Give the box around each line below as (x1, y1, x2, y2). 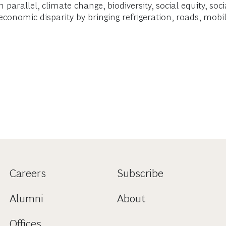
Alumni (9, 192, 43, 205)
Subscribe (117, 167, 163, 180)
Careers (9, 167, 46, 180)
